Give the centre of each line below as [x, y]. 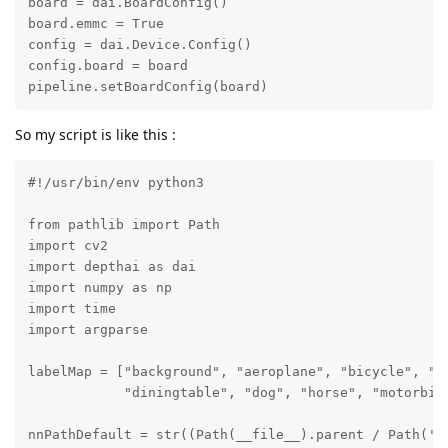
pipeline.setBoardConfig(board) [147, 87]
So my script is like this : [95, 134]
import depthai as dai [111, 267]
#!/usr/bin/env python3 [115, 183]
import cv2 [67, 246]
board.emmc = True [95, 24]
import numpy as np [99, 288]
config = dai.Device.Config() [139, 45]
